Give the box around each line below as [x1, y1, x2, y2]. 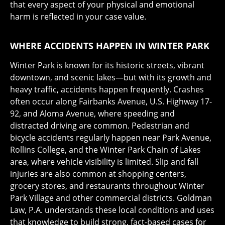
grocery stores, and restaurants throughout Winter [10, 180, 204, 191]
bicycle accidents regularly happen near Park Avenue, [10, 132, 211, 143]
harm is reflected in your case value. [10, 11, 146, 22]
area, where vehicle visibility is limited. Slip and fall [10, 156, 198, 167]
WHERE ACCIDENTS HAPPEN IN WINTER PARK [10, 39, 209, 52]
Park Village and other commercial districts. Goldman [10, 192, 212, 203]
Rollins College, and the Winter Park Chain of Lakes [10, 144, 201, 155]
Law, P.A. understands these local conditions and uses [10, 204, 214, 215]
